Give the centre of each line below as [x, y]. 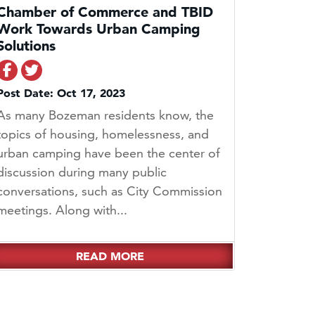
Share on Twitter [92, 70]
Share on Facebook [74, 70]
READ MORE [110, 256]
